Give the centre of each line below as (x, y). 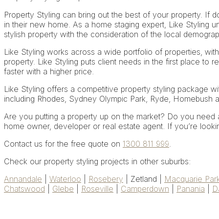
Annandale (23, 179)
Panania (191, 189)
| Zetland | (144, 179)
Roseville (97, 189)
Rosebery (106, 179)
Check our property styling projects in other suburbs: (97, 162)
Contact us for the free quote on (63, 144)
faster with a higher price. (49, 72)
